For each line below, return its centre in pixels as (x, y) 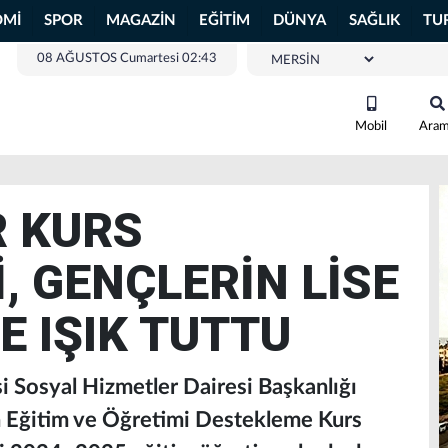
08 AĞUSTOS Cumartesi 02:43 (127, 58)
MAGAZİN (141, 20)
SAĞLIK (374, 20)
